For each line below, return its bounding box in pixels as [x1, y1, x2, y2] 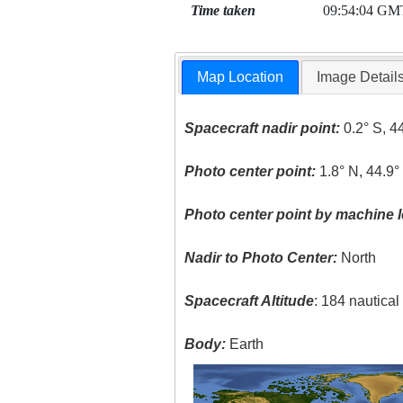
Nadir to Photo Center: [184, 250, 338, 266]
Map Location [197, 69, 284, 85]
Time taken [190, 3, 255, 18]
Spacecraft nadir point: [184, 121, 341, 137]
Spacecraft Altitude [184, 293, 315, 309]
